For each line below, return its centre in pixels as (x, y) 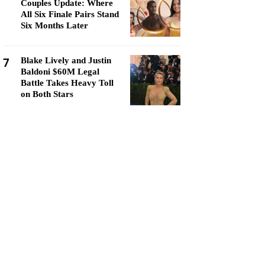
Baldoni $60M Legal (60, 72)
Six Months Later (54, 25)
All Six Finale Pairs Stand (70, 14)
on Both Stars (47, 94)
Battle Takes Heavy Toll (67, 83)
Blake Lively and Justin (66, 60)
